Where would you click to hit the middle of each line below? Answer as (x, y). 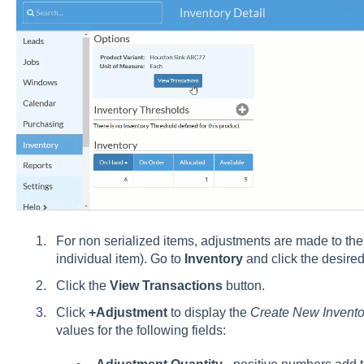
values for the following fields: (141, 331)
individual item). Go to (120, 258)
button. (243, 286)
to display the (210, 313)
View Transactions (166, 286)
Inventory (215, 258)
